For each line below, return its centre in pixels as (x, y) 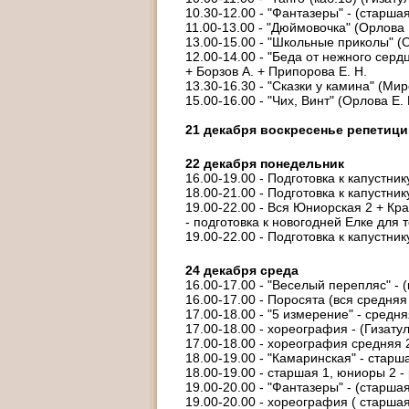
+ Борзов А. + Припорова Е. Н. (276, 71)
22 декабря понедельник (265, 163)
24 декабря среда (242, 270)
